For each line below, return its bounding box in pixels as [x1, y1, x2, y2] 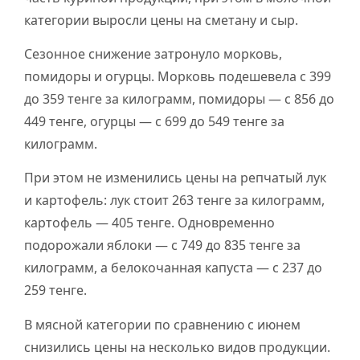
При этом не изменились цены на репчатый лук [24, 169, 326, 187]
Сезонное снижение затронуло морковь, [24, 44, 282, 63]
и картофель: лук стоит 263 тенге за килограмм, [24, 191, 325, 210]
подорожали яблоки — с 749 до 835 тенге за [24, 236, 301, 255]
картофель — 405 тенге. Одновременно [24, 214, 275, 232]
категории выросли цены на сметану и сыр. [24, 10, 298, 29]
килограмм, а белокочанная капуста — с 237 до [24, 259, 322, 277]
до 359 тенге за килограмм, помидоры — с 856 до [24, 89, 334, 108]
